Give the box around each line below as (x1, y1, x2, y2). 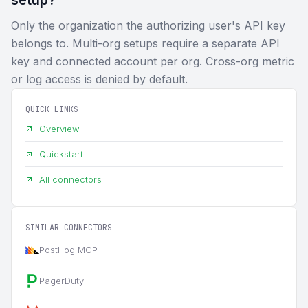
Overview (39, 122, 80, 134)
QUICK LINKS (25, 103, 78, 115)
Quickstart (39, 148, 83, 159)
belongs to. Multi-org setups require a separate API (11, 36, 280, 50)
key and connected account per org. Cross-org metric (11, 54, 294, 68)
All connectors (39, 173, 102, 185)
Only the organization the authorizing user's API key (11, 18, 285, 32)
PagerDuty (39, 274, 84, 286)
